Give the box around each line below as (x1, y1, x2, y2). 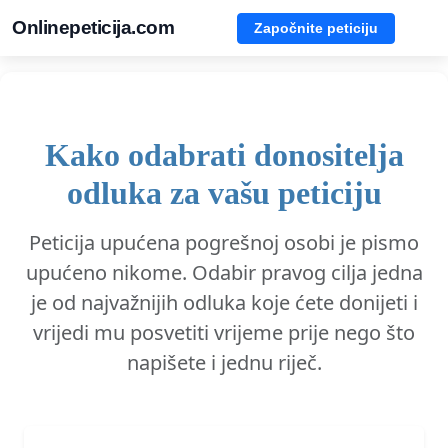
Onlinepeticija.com (12, 17, 174, 38)
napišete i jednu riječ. (126, 349, 322, 376)
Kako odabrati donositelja (44, 137, 404, 173)
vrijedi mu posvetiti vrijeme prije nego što (33, 319, 415, 346)
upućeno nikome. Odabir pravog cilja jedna (25, 259, 423, 286)
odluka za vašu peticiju (66, 175, 382, 211)
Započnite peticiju (254, 19, 378, 36)
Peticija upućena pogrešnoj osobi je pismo (29, 229, 419, 256)
